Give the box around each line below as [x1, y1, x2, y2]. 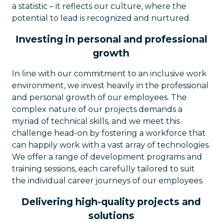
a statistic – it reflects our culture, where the [12, 1, 186, 11]
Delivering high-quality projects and [21, 196, 201, 208]
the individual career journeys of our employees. [12, 176, 204, 185]
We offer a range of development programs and [12, 152, 202, 162]
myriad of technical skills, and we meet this [12, 116, 180, 126]
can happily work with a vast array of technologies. [12, 140, 210, 150]
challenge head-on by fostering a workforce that [12, 128, 206, 138]
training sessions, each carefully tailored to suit [12, 164, 195, 173]
